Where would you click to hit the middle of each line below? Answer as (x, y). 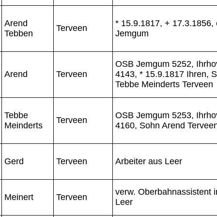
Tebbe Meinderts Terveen (164, 84)
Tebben (19, 33)
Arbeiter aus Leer (149, 161)
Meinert (19, 197)
